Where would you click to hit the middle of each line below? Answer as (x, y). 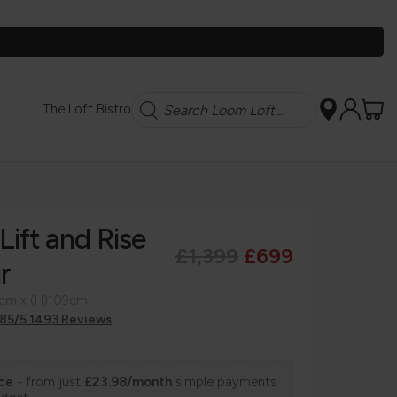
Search (152, 101)
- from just (49, 382)
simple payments (224, 382)
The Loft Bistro (87, 109)
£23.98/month (128, 382)
